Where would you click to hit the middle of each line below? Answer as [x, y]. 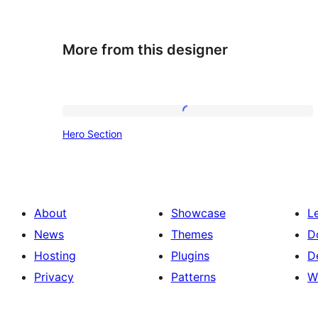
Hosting [55, 255]
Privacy [54, 276]
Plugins [190, 255]
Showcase [198, 213]
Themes [192, 234]
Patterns [193, 276]
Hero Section [92, 134]
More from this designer [145, 49]
